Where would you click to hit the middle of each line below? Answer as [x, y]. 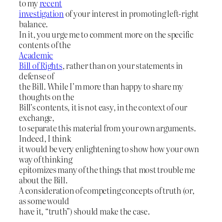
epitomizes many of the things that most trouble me [107, 169]
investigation [41, 13]
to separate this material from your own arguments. [108, 128]
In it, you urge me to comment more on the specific [107, 34]
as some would [44, 200]
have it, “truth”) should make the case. [84, 211]
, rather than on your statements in [123, 65]
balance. [34, 24]
